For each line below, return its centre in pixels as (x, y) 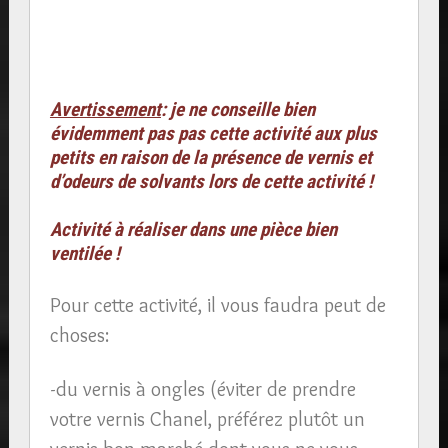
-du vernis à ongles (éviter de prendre (202, 388)
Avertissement (105, 109)
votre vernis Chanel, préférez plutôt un (207, 418)
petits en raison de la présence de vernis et (210, 157)
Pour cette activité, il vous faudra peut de (217, 304)
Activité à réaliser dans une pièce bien (193, 229)
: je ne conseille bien (237, 109)
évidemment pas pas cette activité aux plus (213, 133)
